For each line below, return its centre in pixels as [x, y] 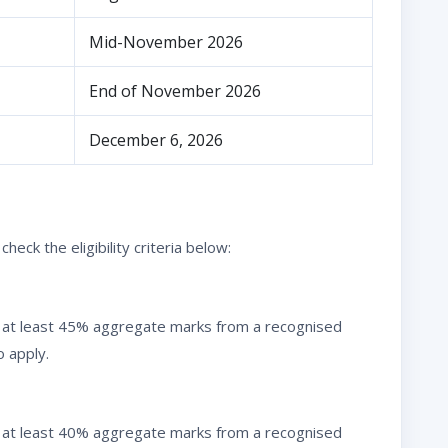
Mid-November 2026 [166, 41]
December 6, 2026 [156, 139]
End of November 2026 [175, 90]
